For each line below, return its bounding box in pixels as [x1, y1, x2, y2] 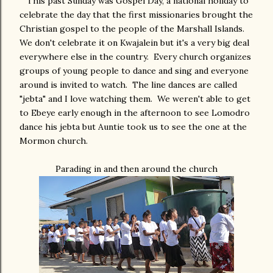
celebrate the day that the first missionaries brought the [19, 9, 253, 20]
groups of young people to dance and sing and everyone [19, 65, 249, 76]
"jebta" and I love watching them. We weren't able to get [19, 93, 250, 104]
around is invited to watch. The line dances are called [19, 79, 237, 90]
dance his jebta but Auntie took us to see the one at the [19, 121, 247, 132]
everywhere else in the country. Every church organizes [19, 51, 251, 62]
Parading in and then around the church [55, 163, 218, 174]
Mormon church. [19, 135, 95, 146]
